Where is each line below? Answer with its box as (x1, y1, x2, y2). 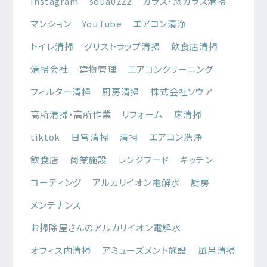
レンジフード (118, 153, 169, 166)
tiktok (30, 131, 61, 143)
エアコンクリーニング (127, 63, 213, 75)
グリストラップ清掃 (84, 40, 160, 52)
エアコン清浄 (133, 17, 187, 30)
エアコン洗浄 (149, 131, 203, 143)
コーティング (30, 176, 82, 188)
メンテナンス (30, 198, 82, 211)
